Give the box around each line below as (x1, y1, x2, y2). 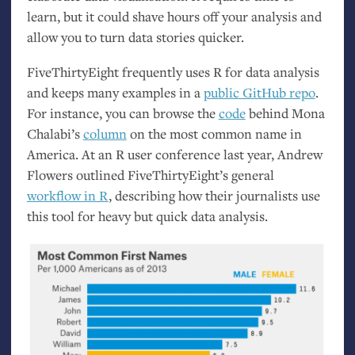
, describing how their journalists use (108, 186, 320, 204)
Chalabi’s (26, 124, 83, 143)
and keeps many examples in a (26, 83, 204, 101)
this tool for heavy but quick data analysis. (26, 207, 268, 225)
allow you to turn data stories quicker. (26, 28, 244, 47)
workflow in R (26, 186, 109, 204)
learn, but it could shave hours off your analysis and (26, 7, 322, 26)
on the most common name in (126, 124, 302, 143)
